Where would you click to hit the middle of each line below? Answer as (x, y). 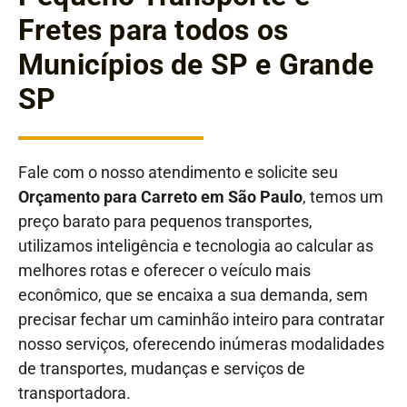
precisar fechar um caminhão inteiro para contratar (201, 319)
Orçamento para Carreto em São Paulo (160, 196)
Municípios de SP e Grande (196, 65)
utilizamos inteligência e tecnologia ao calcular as (196, 245)
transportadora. (74, 392)
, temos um (343, 196)
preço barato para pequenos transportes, (165, 221)
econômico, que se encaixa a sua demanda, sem (193, 294)
